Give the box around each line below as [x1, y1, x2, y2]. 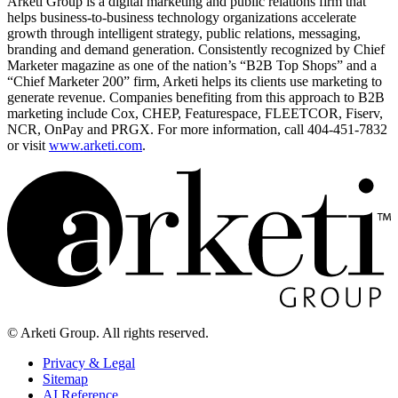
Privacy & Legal [43, 354, 135, 370]
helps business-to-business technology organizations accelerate [7, 9, 356, 25]
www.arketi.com [49, 137, 142, 153]
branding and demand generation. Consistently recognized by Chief [7, 41, 385, 57]
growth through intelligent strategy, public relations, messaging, [7, 25, 361, 41]
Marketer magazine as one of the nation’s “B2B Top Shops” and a [7, 57, 377, 73]
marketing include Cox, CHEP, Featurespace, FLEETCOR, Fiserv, [7, 105, 383, 121]
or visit [7, 137, 49, 153]
